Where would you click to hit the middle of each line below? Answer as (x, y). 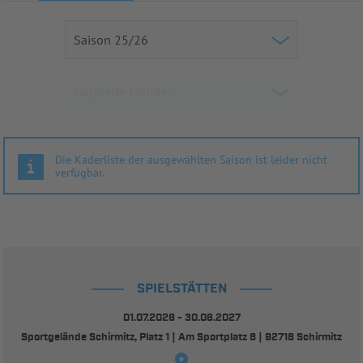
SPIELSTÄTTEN (181, 288)
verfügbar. (80, 172)
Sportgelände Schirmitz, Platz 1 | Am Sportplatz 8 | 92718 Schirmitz (181, 337)
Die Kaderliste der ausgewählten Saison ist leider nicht (191, 159)
